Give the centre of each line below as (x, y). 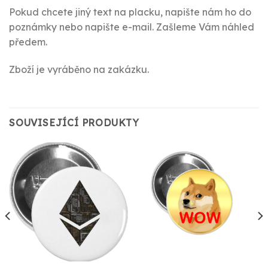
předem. (28, 42)
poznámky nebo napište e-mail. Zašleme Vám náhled (132, 27)
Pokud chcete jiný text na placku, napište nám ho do (130, 12)
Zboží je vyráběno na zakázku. (79, 70)
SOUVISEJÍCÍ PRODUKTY (74, 122)
